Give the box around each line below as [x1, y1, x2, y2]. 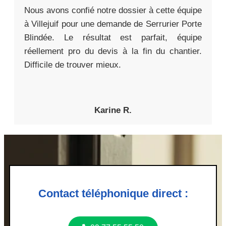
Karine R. [94, 105, 132, 116]
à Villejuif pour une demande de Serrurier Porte [24, 19, 202, 29]
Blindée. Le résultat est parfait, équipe [24, 33, 202, 43]
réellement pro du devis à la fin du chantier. [24, 46, 202, 56]
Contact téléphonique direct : [38, 187, 188, 200]
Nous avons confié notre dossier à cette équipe [24, 6, 202, 16]
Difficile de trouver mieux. [24, 60, 121, 70]
